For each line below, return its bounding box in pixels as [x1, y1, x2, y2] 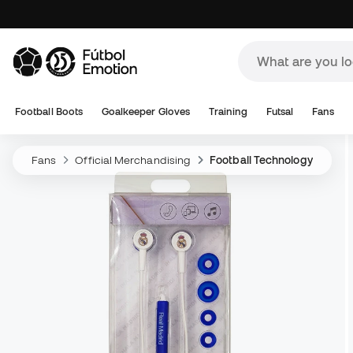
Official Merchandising [75, 154, 191, 166]
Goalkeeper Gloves [101, 106, 191, 117]
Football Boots [15, 106, 84, 117]
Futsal [266, 106, 294, 117]
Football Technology [210, 154, 313, 166]
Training [208, 106, 248, 117]
